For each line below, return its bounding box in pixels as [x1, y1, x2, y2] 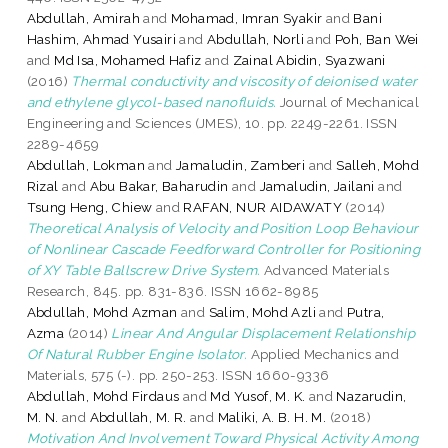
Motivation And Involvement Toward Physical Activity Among [26, 429, 419, 446]
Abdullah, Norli [207, 30, 305, 47]
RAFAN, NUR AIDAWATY [183, 198, 343, 215]
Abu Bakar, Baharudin [89, 177, 229, 194]
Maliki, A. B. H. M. [217, 408, 327, 425]
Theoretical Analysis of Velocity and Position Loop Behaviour [26, 219, 419, 236]
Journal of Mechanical [276, 93, 420, 110]
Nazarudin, [336, 387, 407, 404]
